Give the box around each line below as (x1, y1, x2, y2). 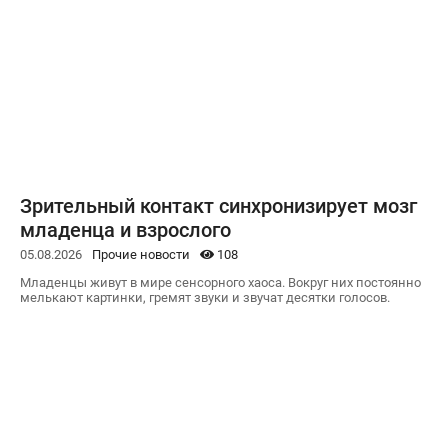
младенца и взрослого (20, 218, 231, 243)
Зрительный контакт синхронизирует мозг (20, 194, 417, 219)
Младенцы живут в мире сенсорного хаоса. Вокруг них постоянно (20, 275, 421, 291)
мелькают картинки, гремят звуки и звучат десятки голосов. (20, 290, 390, 306)
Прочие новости (92, 247, 190, 263)
